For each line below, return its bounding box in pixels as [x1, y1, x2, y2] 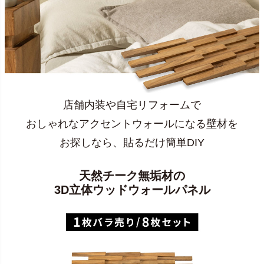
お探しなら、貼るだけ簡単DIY [60, 137, 204, 149]
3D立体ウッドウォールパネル [54, 183, 210, 197]
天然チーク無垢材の [79, 169, 185, 183]
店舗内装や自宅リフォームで [63, 99, 201, 111]
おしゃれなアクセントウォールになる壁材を [26, 118, 238, 130]
